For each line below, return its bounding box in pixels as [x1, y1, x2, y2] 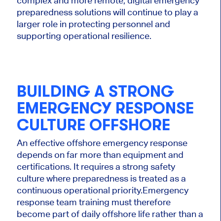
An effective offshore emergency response [16, 138, 187, 148]
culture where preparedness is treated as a [16, 173, 186, 184]
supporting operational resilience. [16, 30, 151, 41]
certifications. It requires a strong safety [16, 161, 175, 172]
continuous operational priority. [16, 185, 143, 196]
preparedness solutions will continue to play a [16, 6, 198, 17]
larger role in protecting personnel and [16, 18, 170, 29]
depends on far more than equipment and [16, 149, 184, 160]
